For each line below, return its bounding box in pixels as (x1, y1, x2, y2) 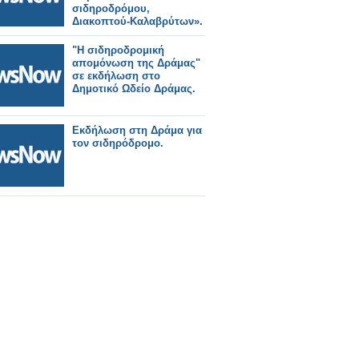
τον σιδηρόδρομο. (72, 137, 163, 149)
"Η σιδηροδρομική (72, 44, 164, 56)
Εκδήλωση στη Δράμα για (72, 124, 202, 136)
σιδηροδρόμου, (72, 2, 150, 14)
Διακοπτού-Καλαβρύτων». (72, 15, 203, 27)
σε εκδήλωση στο (72, 70, 160, 82)
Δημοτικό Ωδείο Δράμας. (72, 83, 196, 95)
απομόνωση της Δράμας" (72, 57, 200, 69)
